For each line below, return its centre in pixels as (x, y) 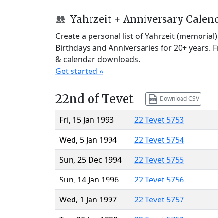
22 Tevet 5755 (159, 159)
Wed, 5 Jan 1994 (88, 139)
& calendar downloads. (98, 59)
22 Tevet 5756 (159, 179)
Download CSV (178, 98)
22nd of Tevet (95, 99)
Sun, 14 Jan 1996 (89, 179)
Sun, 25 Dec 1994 (91, 159)
